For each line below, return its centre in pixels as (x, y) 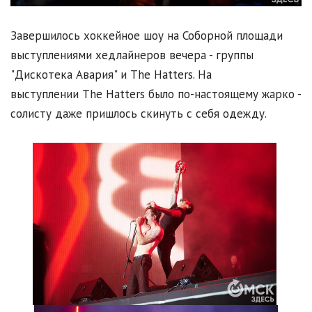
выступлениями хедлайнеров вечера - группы (132, 55)
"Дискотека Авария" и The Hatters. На (111, 74)
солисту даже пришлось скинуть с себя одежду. (139, 113)
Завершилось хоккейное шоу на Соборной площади (147, 35)
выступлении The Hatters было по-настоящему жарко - (156, 94)
